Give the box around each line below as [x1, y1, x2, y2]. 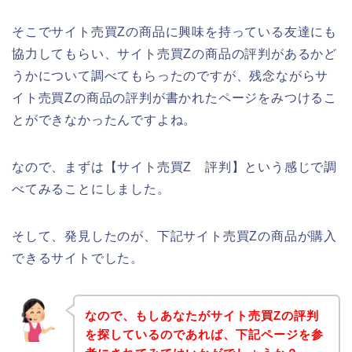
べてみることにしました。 [12, 182, 170, 196]
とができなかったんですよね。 [12, 113, 197, 127]
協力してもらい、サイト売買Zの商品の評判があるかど [12, 47, 337, 61]
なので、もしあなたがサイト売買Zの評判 [84, 308, 319, 322]
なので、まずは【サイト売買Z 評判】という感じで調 [12, 160, 337, 174]
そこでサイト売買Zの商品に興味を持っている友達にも [12, 25, 337, 39]
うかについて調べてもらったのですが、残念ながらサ [12, 69, 329, 83]
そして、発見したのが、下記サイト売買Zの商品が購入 [12, 229, 337, 244]
